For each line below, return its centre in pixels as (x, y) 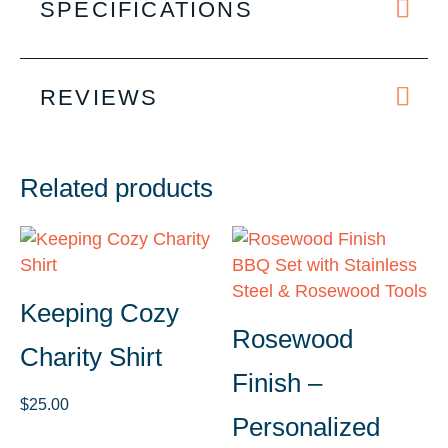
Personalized (306, 426)
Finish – (277, 382)
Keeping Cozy (99, 312)
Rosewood (293, 338)
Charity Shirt (91, 356)
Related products (116, 187)
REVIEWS (99, 97)
